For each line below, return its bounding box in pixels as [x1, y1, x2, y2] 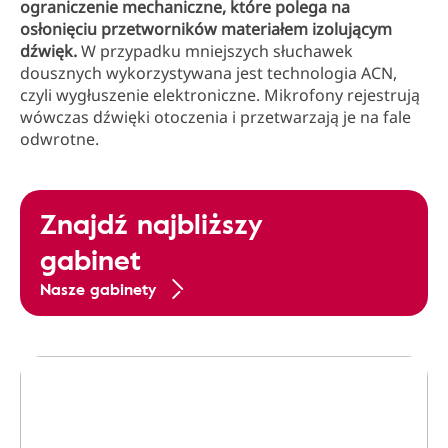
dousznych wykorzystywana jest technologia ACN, [20, 62, 397, 84]
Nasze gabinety [40, 277, 156, 301]
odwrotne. [20, 128, 99, 150]
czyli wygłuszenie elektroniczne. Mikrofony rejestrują [20, 84, 420, 106]
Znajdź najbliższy [40, 202, 263, 244]
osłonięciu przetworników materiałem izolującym [20, 18, 392, 40]
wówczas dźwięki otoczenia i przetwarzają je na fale [20, 106, 411, 128]
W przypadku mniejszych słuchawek [77, 40, 353, 62]
